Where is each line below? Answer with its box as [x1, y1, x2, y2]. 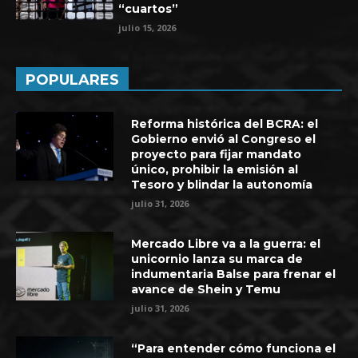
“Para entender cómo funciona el [131, 340, 336, 356]
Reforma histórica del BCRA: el [131, 116, 319, 131]
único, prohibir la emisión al [131, 161, 299, 177]
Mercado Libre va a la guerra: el [131, 236, 321, 251]
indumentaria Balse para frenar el [131, 266, 336, 281]
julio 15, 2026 [118, 21, 177, 34]
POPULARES [26, 70, 119, 89]
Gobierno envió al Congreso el [131, 131, 316, 146]
